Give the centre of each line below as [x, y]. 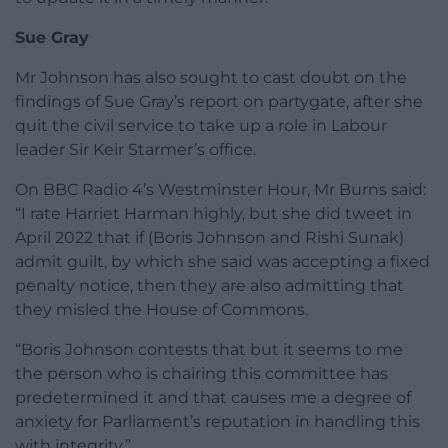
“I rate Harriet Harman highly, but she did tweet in [213, 214]
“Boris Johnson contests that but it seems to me [209, 350]
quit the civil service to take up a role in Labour [201, 126]
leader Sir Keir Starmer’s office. [135, 150]
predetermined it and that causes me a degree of [213, 398]
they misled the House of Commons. [161, 310]
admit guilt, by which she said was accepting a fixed [222, 262]
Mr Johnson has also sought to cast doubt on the [211, 78]
